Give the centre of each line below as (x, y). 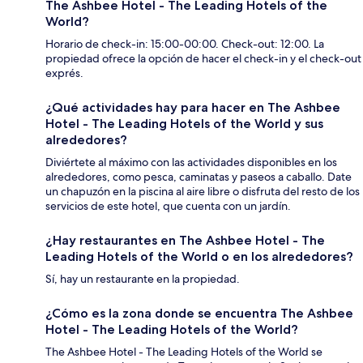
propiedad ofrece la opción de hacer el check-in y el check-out (203, 58)
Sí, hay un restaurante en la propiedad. (143, 278)
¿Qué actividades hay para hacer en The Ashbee (193, 107)
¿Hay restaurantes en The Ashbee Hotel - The (185, 240)
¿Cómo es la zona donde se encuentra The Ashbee (199, 313)
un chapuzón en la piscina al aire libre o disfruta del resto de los (203, 191)
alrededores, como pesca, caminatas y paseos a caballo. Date (199, 176)
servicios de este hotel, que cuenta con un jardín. (168, 205)
